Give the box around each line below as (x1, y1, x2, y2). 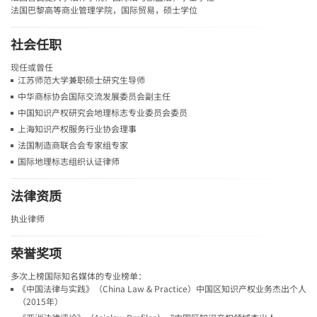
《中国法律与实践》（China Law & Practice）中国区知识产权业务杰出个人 (18, 282, 306, 294)
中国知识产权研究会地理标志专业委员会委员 (18, 105, 188, 118)
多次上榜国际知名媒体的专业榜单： (11, 269, 146, 282)
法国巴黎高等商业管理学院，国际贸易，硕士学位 (11, 3, 197, 16)
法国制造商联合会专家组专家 (18, 138, 128, 151)
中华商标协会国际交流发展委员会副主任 (18, 89, 171, 102)
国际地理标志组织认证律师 (18, 154, 120, 167)
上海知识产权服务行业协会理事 (18, 122, 137, 134)
